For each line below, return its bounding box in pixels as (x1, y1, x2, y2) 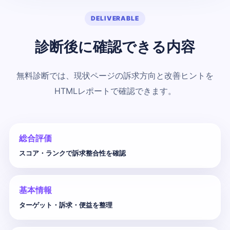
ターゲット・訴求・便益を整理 (19, 201, 112, 209)
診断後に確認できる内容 (35, 38, 195, 56)
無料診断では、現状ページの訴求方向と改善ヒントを (16, 70, 214, 81)
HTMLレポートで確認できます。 (54, 86, 176, 97)
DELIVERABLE (90, 14, 140, 23)
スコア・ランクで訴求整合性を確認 (19, 149, 126, 158)
